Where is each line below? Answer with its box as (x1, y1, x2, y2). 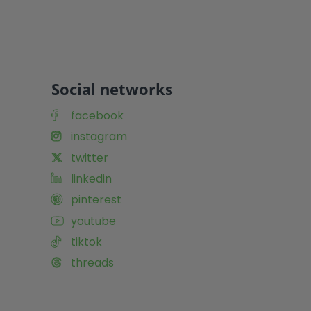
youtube (70, 212, 116, 229)
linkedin (70, 170, 112, 187)
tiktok (70, 234, 102, 251)
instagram (70, 128, 127, 145)
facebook (70, 107, 124, 124)
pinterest (70, 192, 121, 208)
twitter (70, 149, 108, 166)
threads (70, 255, 114, 271)
